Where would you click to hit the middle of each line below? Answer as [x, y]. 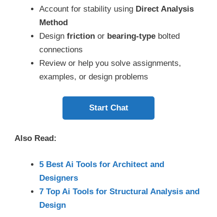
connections [61, 50]
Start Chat [108, 108]
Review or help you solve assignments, [110, 63]
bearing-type [131, 36]
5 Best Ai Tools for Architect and [102, 164]
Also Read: [36, 139]
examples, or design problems [94, 77]
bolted [168, 36]
